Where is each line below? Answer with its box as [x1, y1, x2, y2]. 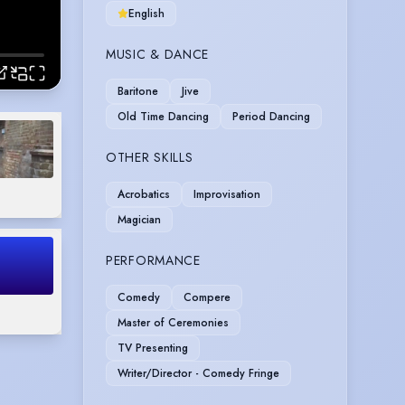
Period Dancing [232, 108, 310, 125]
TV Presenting [118, 339, 188, 356]
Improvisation [193, 185, 260, 202]
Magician [118, 211, 161, 228]
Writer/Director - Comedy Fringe [118, 364, 279, 381]
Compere [184, 288, 231, 306]
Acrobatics [118, 185, 170, 202]
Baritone [118, 82, 158, 99]
